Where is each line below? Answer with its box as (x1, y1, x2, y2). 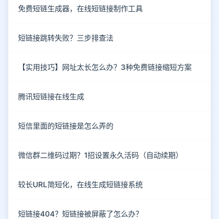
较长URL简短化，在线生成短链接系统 (18, 179, 143, 189)
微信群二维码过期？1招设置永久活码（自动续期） (18, 150, 183, 160)
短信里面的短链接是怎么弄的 (18, 121, 113, 131)
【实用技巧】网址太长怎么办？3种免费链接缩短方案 (18, 62, 192, 72)
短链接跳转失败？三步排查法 (18, 33, 113, 43)
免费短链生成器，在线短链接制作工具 (18, 3, 143, 13)
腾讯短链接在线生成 (18, 91, 84, 101)
